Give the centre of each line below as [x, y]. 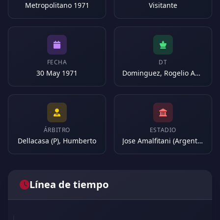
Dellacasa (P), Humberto [57, 141]
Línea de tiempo [69, 184]
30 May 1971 [57, 73]
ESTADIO [163, 130]
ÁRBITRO [57, 130]
